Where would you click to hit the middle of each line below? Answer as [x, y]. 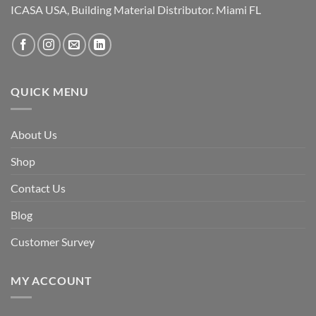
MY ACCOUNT [51, 280]
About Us [34, 134]
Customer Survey [53, 241]
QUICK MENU [50, 92]
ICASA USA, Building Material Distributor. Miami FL [136, 10]
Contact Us [38, 188]
